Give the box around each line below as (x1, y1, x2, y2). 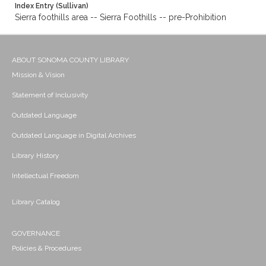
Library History (12, 151, 59, 160)
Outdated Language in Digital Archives (12, 131, 136, 140)
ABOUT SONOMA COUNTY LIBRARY (12, 56, 129, 65)
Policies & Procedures (12, 244, 81, 253)
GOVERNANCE (12, 229, 60, 238)
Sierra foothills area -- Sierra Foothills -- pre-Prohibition (15, 12, 226, 23)
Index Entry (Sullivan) (15, 2, 88, 11)
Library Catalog (12, 198, 60, 207)
